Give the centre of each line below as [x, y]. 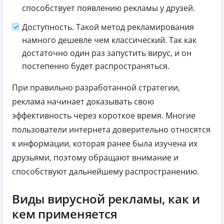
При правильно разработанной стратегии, [96, 87]
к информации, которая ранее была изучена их [105, 143]
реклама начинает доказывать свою [83, 101]
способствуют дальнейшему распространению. [105, 171]
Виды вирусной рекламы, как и [106, 198]
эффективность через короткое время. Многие [104, 115]
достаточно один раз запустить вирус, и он [107, 53]
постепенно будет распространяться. [96, 66]
